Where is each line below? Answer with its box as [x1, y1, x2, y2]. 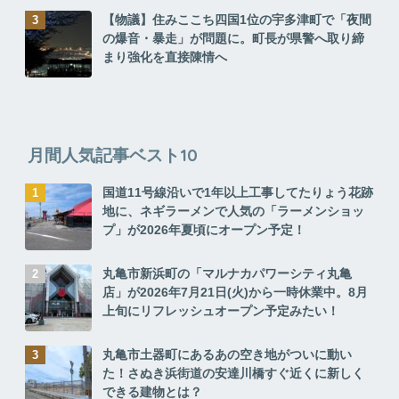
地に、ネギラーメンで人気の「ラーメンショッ [102, 204, 364, 219]
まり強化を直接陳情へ [102, 50, 227, 65]
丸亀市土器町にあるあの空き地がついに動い [102, 347, 352, 362]
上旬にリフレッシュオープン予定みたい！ [102, 304, 339, 319]
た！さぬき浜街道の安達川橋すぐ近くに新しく [102, 366, 364, 381]
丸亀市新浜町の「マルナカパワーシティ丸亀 [102, 266, 352, 281]
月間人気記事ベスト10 [27, 144, 198, 167]
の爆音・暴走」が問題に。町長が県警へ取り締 [102, 31, 364, 46]
